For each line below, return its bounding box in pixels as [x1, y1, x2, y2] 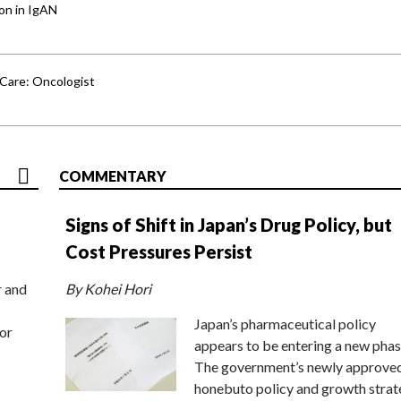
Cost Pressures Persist [65, 240, 252, 262]
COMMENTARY [59, 166, 166, 184]
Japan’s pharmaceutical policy [194, 314, 376, 332]
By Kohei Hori [65, 279, 151, 297]
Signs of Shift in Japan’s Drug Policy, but [65, 213, 392, 235]
